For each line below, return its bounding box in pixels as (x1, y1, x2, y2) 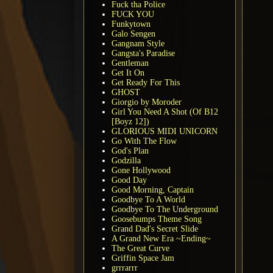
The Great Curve (112, 243, 169, 253)
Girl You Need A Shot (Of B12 (112, 107, 218, 116)
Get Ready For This (112, 77, 180, 87)
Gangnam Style (112, 38, 165, 48)
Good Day (112, 175, 147, 185)
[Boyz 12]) (112, 116, 149, 126)
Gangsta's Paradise (112, 48, 175, 58)
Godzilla (112, 155, 141, 165)
